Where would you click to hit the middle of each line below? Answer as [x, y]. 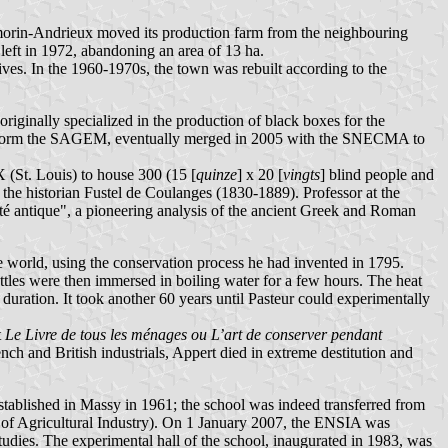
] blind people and [377, 174]
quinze [216, 174]
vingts [301, 174]
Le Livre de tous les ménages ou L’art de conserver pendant [193, 334]
